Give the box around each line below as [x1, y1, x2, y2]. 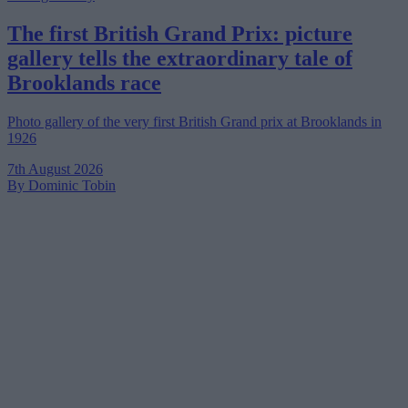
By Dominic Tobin [7, 177, 116, 193]
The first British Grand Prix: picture [7, 21, 352, 46]
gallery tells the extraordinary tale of [7, 46, 352, 70]
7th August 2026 [7, 160, 103, 177]
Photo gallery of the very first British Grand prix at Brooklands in [7, 113, 382, 129]
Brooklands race [7, 70, 161, 95]
